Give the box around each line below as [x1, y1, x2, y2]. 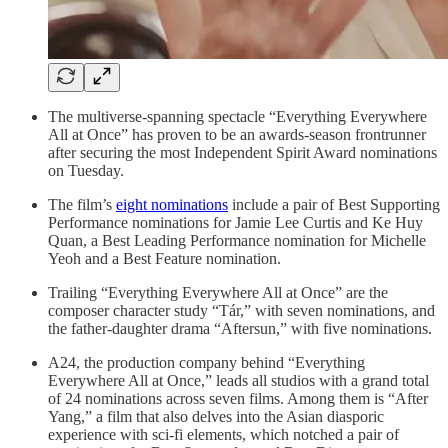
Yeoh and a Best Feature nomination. [48, 250, 285, 268]
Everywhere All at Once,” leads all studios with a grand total [48, 372, 429, 390]
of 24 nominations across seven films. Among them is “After [48, 390, 428, 408]
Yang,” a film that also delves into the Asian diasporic [48, 408, 384, 426]
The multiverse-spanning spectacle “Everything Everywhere [48, 108, 427, 126]
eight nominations [116, 196, 228, 214]
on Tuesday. [48, 162, 124, 180]
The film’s [48, 196, 116, 214]
